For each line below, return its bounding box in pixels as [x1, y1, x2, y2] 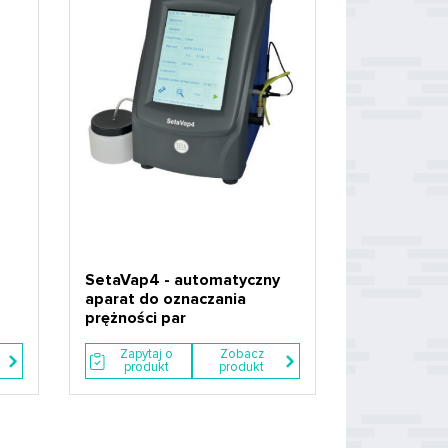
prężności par [84, 308, 186, 328]
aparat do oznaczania [84, 289, 246, 309]
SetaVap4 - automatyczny [84, 270, 280, 290]
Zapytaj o [119, 346, 173, 362]
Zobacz [219, 346, 264, 362]
